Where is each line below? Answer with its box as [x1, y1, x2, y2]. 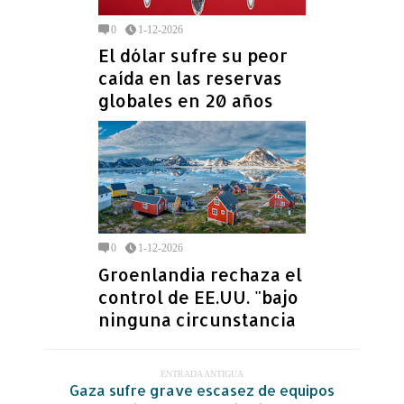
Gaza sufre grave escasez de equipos [69, 380, 335, 399]
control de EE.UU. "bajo [98, 285, 298, 308]
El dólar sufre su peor [98, 44, 288, 68]
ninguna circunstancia [98, 308, 296, 331]
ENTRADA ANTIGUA [161, 368, 243, 379]
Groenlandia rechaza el [98, 262, 302, 286]
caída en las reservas [98, 67, 282, 90]
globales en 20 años [98, 89, 273, 113]
